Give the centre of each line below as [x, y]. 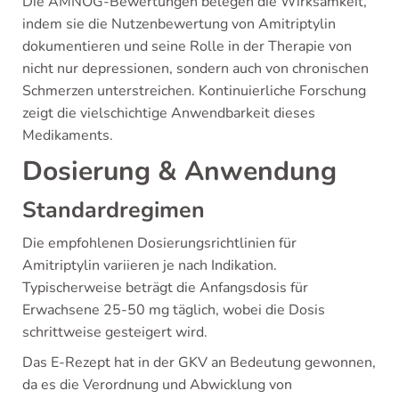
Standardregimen [114, 210]
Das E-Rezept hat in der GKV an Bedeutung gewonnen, [199, 362]
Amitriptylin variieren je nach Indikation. [150, 265]
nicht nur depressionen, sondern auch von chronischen [195, 68]
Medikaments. [68, 135]
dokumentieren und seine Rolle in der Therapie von [187, 46]
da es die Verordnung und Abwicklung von [157, 384]
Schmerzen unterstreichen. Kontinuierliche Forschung [194, 90]
